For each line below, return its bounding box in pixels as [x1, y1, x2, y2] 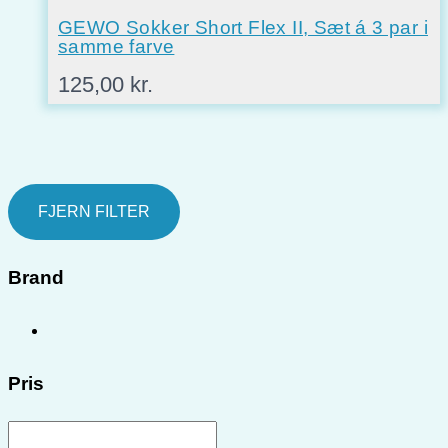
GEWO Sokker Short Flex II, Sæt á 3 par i [58, 17, 428, 39]
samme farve [58, 36, 175, 58]
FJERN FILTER [38, 203, 150, 221]
